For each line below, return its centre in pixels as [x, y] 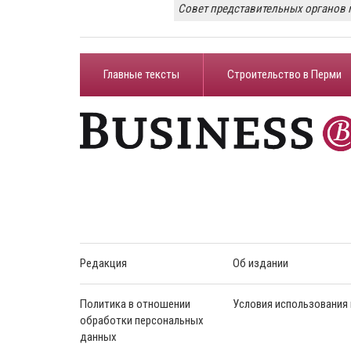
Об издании [261, 264]
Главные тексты [141, 75]
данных [98, 337]
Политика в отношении [135, 304]
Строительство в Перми [284, 75]
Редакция [103, 264]
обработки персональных [142, 321]
